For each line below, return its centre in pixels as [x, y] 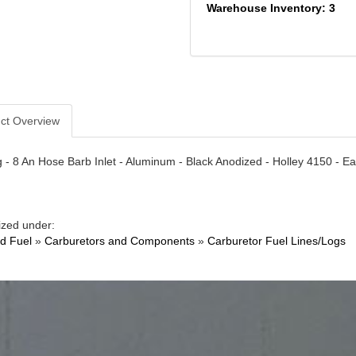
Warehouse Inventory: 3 [271, 8]
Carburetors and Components [119, 241]
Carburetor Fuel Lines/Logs [276, 241]
